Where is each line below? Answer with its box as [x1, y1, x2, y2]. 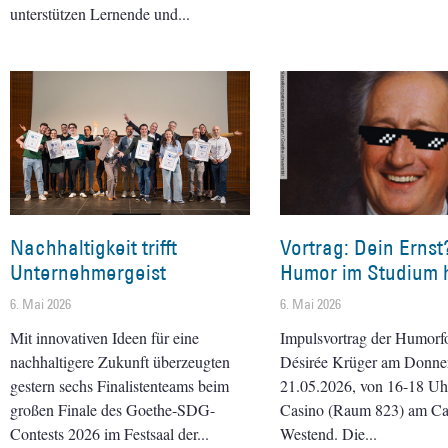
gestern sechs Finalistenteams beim [10, 374, 229, 396]
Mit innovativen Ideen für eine [10, 326, 199, 348]
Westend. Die [280, 422, 365, 444]
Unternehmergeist [10, 258, 166, 286]
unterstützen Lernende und [10, 2, 178, 24]
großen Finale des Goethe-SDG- [10, 398, 215, 420]
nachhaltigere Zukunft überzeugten [10, 350, 230, 372]
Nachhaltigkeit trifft [10, 233, 177, 261]
